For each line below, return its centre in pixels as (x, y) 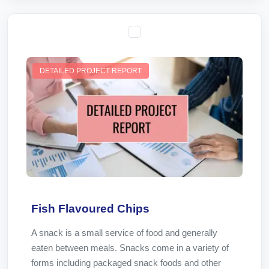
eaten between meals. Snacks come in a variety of (130, 248)
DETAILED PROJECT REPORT (91, 71)
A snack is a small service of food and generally (124, 233)
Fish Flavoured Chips (90, 209)
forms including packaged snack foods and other (126, 263)
